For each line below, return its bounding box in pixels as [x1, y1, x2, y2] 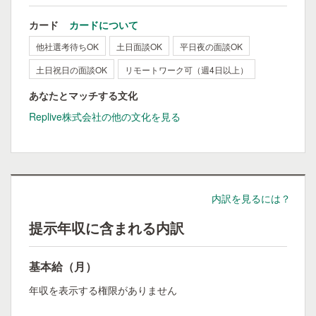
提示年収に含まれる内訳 [29, 217, 184, 238]
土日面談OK [116, 40, 162, 52]
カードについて [69, 18, 138, 32]
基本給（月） [29, 258, 97, 274]
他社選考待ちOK [36, 40, 99, 52]
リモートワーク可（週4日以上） [125, 63, 248, 75]
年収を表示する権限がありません [29, 283, 177, 297]
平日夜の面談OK [180, 40, 243, 52]
